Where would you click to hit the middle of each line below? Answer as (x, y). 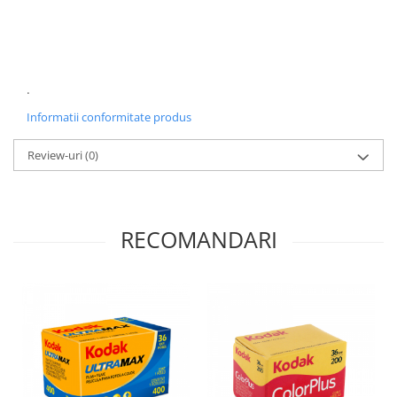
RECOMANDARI (198, 240)
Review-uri (56, 156)
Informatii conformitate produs (109, 117)
